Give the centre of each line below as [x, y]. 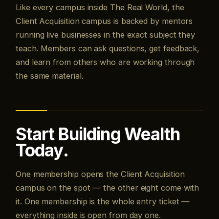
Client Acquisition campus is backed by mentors [104, 21]
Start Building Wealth [98, 134]
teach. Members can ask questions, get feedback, [108, 48]
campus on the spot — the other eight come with [108, 188]
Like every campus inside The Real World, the [100, 7]
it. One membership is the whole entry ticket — [103, 201]
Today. [42, 150]
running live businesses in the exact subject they [106, 35]
